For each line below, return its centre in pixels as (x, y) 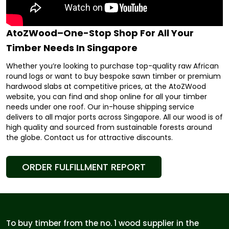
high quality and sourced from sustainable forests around (109, 127)
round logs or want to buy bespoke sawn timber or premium (113, 76)
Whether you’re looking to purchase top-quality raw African (112, 66)
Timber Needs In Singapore (72, 48)
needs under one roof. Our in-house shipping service (100, 107)
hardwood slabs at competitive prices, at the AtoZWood (106, 86)
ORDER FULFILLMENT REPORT (84, 167)
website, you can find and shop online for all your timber (107, 97)
